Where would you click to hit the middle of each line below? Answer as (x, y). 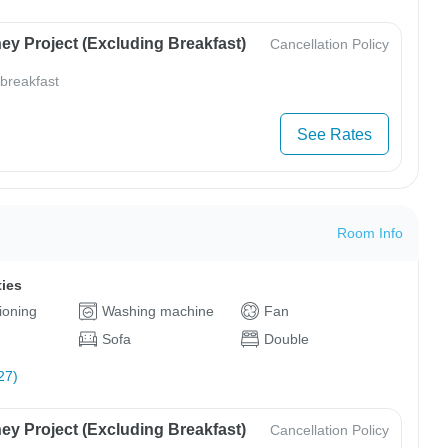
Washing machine (157, 311)
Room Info (369, 233)
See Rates (334, 134)
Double (286, 339)
